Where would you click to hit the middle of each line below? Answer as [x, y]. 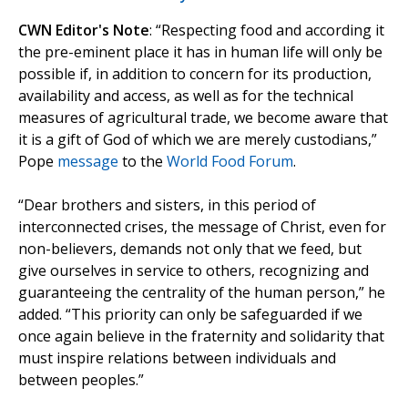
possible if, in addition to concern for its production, [195, 74]
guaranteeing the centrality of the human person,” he [202, 293]
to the [143, 162]
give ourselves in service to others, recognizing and [194, 271]
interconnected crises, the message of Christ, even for [202, 227]
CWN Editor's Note [84, 31]
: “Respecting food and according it [267, 31]
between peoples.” [81, 380]
